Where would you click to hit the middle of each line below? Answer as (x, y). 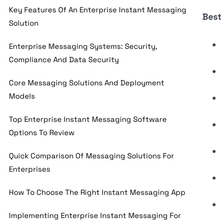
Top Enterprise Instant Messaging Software (88, 119)
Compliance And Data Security (64, 59)
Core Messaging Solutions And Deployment (87, 83)
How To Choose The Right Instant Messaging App (97, 192)
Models (22, 96)
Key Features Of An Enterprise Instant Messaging (98, 10)
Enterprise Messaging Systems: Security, (83, 46)
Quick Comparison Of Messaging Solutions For (92, 156)
